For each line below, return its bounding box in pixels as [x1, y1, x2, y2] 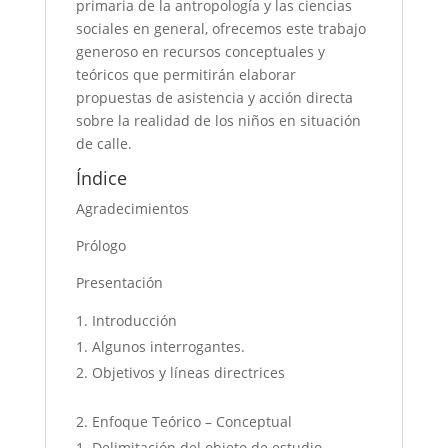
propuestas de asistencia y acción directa [75, 88, 353, 108]
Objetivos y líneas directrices [91, 363, 285, 383]
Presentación [75, 273, 163, 293]
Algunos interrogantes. [91, 337, 245, 357]
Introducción [91, 311, 177, 331]
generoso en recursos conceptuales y [75, 42, 325, 62]
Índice [75, 166, 127, 191]
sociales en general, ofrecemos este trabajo [75, 19, 366, 39]
